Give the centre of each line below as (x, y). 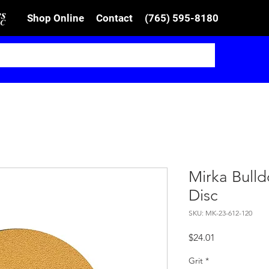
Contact (114, 18)
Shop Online (56, 18)
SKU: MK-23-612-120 (220, 213)
